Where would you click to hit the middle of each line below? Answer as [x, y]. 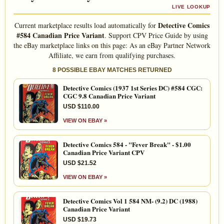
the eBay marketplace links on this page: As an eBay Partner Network [112, 45]
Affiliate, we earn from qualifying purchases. [112, 55]
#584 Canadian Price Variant [60, 35]
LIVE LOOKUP [191, 7]
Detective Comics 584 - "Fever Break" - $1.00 [127, 144]
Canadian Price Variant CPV [104, 152]
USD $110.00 [81, 107]
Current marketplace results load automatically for [86, 25]
